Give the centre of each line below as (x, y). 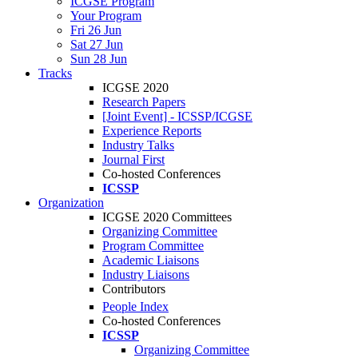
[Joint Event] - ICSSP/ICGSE (177, 116)
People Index (135, 307)
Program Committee (153, 246)
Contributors (134, 289)
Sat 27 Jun (97, 44)
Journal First (133, 159)
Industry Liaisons (146, 274)
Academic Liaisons (151, 260)
